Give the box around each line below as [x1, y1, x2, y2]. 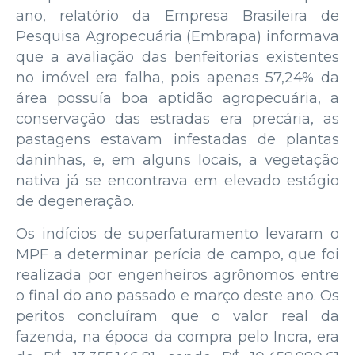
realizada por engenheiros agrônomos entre [16, 265, 339, 284]
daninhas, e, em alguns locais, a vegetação [16, 151, 339, 169]
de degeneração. [16, 192, 134, 210]
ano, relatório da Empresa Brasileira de [16, 6, 339, 25]
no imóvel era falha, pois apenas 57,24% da [16, 68, 339, 86]
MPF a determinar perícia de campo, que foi [16, 245, 339, 263]
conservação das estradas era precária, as [16, 109, 339, 128]
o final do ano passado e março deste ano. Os [16, 286, 339, 304]
